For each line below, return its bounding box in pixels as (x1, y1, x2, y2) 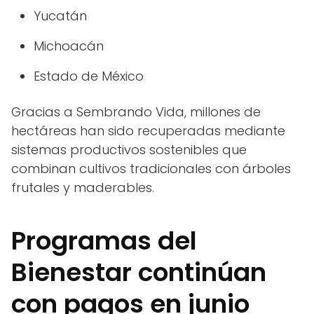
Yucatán (34, 7, 87, 25)
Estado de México (34, 67, 144, 86)
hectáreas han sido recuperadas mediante (11, 122, 285, 140)
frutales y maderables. (11, 179, 154, 197)
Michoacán (34, 37, 104, 55)
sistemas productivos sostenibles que (11, 141, 247, 159)
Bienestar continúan (11, 254, 266, 291)
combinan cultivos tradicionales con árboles (11, 160, 291, 178)
